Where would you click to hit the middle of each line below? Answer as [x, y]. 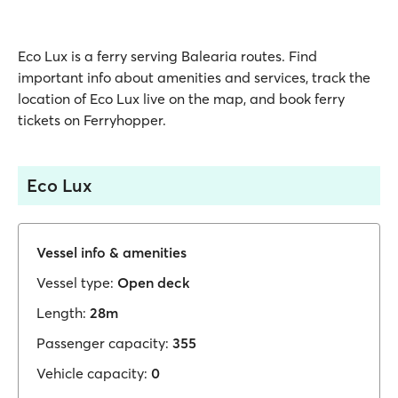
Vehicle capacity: [92, 373]
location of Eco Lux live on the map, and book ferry [181, 99]
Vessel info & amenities [111, 252]
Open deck [154, 283]
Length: [61, 313]
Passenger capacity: [103, 343]
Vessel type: [75, 283]
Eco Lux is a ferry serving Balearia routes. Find [167, 56]
